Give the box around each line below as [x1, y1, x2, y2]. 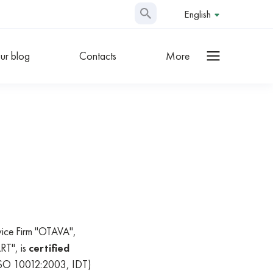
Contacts [79, 49, 116, 63]
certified [29, 241, 69, 255]
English [184, 7, 211, 21]
